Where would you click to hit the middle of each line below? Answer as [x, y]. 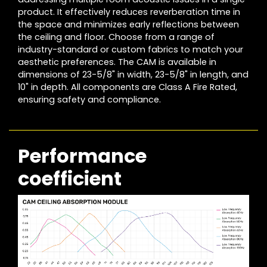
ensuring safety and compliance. [89, 100]
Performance [82, 156]
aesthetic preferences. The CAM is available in [117, 62]
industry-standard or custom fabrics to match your [131, 50]
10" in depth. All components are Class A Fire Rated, [128, 87]
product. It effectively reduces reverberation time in [129, 12]
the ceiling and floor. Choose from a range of [116, 37]
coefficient [70, 179]
